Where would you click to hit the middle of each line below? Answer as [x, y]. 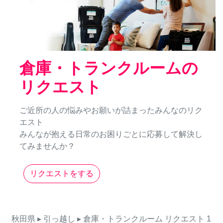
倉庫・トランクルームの [109, 68]
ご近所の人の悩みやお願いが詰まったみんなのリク [111, 111]
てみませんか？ [47, 146]
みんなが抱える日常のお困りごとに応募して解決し [111, 134]
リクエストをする [62, 174]
